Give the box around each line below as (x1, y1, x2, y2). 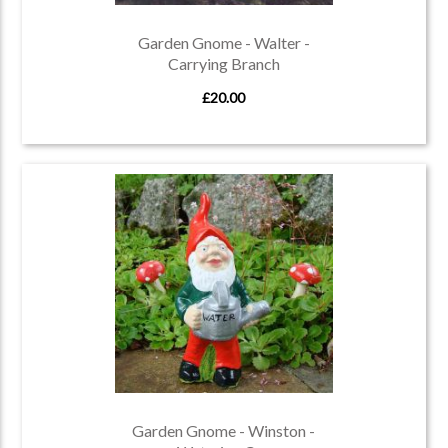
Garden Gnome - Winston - (132, 420, 316, 440)
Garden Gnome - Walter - (137, 32, 310, 52)
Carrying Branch (167, 53, 280, 73)
